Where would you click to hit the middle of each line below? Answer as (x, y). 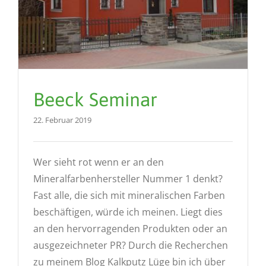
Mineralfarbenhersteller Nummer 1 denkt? (128, 178)
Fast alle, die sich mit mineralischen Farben (129, 195)
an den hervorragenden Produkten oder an (130, 228)
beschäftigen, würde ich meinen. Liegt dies (128, 212)
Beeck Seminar (95, 99)
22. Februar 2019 (62, 120)
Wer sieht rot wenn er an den (99, 162)
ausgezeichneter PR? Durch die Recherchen (131, 245)
